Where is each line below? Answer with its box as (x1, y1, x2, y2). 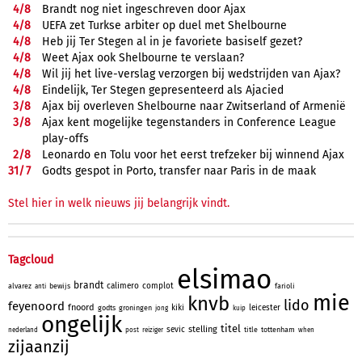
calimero (107, 281, 139, 292)
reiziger (142, 326, 163, 335)
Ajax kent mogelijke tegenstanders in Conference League (42, 116, 336, 130)
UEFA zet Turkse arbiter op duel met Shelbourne (42, 19, 287, 33)
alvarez (8, 282, 32, 291)
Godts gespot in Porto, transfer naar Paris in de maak (42, 164, 316, 179)
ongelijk (41, 311, 122, 339)
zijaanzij (8, 337, 69, 357)
